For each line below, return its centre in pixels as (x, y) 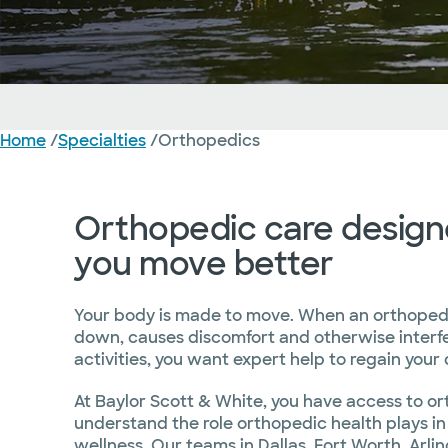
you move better (204, 264)
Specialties (102, 140)
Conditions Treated (177, 182)
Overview (62, 182)
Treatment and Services (349, 182)
